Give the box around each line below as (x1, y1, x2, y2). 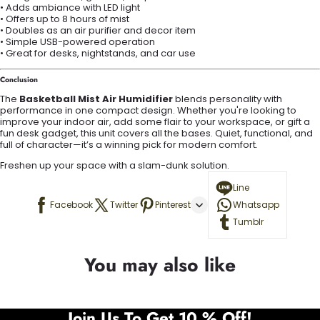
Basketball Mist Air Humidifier (19, 92, 173, 106)
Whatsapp (233, 199, 279, 211)
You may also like (84, 251, 236, 279)
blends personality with (173, 92, 282, 106)
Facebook (50, 199, 93, 211)
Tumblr (233, 216, 264, 229)
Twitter (110, 199, 138, 211)
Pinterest (155, 199, 191, 211)
